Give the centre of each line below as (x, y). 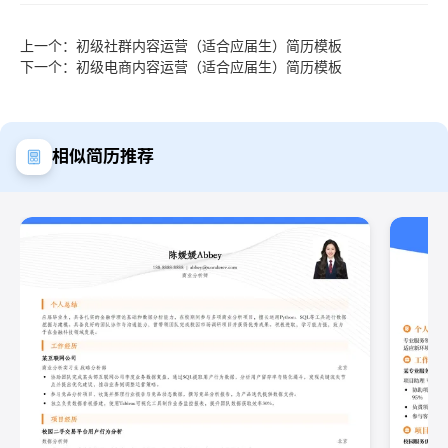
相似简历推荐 (103, 156)
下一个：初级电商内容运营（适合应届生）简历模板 (181, 66)
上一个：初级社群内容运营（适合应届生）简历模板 (181, 45)
